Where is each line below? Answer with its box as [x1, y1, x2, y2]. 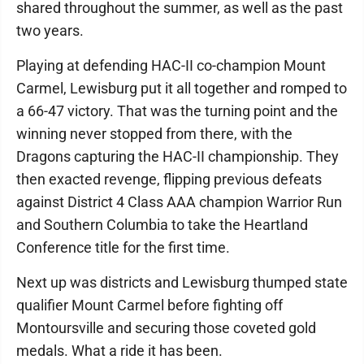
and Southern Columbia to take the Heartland [16, 216, 308, 234]
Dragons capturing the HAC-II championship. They [16, 148, 339, 166]
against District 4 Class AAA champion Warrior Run [16, 193, 342, 211]
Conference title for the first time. [16, 239, 230, 257]
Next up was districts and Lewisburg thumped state [16, 274, 348, 292]
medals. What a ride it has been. [16, 342, 223, 360]
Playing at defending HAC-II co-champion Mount [16, 57, 326, 75]
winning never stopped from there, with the [16, 125, 292, 143]
